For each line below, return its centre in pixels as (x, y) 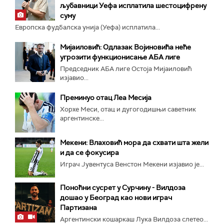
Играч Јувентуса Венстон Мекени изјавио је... (132, 164)
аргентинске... (82, 118)
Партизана (78, 207)
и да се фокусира (89, 152)
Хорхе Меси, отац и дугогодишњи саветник (128, 109)
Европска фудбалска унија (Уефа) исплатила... (87, 27)
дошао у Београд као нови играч (116, 197)
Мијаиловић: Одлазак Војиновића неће (125, 47)
